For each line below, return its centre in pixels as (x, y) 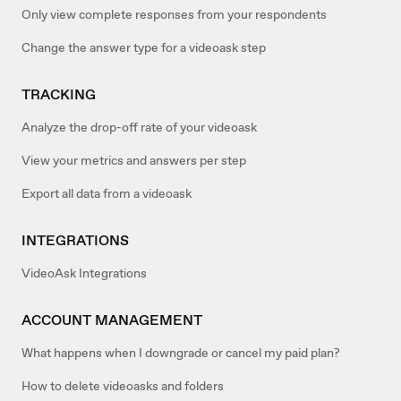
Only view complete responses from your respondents (174, 14)
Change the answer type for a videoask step (144, 47)
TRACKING (59, 94)
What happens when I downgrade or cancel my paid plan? (181, 352)
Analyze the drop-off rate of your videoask (139, 127)
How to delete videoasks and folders (123, 385)
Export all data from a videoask (107, 193)
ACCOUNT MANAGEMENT (112, 320)
